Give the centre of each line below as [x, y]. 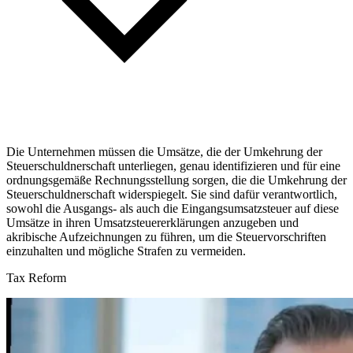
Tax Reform [36, 277]
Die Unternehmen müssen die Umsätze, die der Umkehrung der [164, 151]
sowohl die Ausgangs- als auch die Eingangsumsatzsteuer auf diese [173, 208]
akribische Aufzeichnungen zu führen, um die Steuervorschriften [166, 236]
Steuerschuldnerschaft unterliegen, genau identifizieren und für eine [173, 165]
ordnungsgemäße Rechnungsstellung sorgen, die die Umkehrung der [176, 180]
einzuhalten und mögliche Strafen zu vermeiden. [126, 251]
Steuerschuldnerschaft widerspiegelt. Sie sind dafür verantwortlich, [172, 194]
